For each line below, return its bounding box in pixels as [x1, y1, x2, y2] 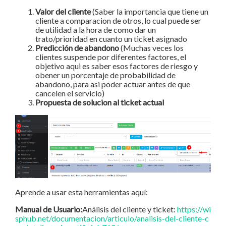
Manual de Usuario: [15, 204, 82, 214]
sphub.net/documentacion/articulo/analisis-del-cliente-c [15, 213, 209, 223]
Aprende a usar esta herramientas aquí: [15, 187, 148, 197]
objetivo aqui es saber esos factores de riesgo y [35, 61, 198, 71]
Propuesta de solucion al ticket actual [35, 97, 164, 107]
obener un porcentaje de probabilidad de [35, 70, 176, 80]
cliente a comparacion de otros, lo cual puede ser [35, 16, 201, 26]
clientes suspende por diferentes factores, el [35, 52, 186, 62]
